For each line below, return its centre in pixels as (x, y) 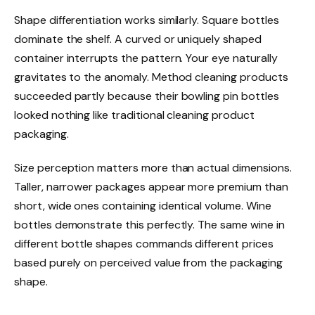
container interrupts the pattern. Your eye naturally (146, 58)
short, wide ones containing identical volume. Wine (143, 205)
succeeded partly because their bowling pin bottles (147, 96)
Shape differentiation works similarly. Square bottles (147, 20)
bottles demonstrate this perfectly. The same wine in (149, 224)
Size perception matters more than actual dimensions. (153, 167)
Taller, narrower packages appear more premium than (151, 186)
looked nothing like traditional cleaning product (134, 115)
